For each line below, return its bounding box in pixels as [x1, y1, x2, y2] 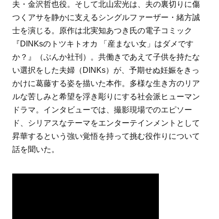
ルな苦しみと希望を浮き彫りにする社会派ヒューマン [12, 92, 200, 101]
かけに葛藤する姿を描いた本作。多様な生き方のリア [12, 79, 200, 88]
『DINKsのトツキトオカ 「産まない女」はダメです [12, 40, 194, 48]
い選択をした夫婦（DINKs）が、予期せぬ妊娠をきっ [12, 66, 199, 75]
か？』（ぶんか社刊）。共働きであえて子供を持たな [12, 53, 200, 62]
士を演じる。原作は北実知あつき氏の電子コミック [12, 26, 192, 35]
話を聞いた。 [12, 145, 59, 154]
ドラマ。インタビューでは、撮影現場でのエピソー [12, 106, 192, 114]
